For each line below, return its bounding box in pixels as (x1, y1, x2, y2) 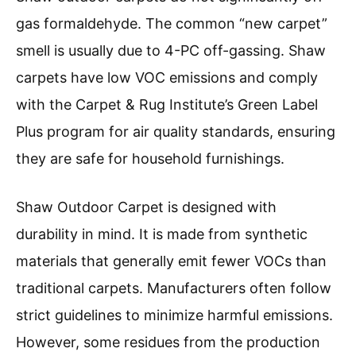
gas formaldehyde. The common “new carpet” (16, 15, 327, 33)
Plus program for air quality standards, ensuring (16, 123, 335, 141)
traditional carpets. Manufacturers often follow (16, 280, 331, 297)
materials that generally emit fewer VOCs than (16, 253, 327, 270)
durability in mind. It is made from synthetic (16, 226, 308, 243)
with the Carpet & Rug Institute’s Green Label (16, 96, 318, 114)
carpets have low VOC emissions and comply (16, 69, 318, 87)
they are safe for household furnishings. (16, 150, 284, 168)
